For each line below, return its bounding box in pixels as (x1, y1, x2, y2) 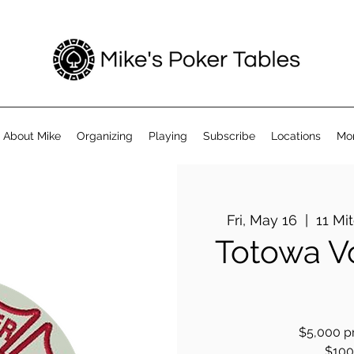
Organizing (77, 130, 133, 142)
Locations (271, 130, 321, 142)
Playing (149, 130, 187, 142)
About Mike (3, 130, 61, 142)
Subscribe (203, 130, 255, 142)
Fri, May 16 (226, 212, 297, 228)
